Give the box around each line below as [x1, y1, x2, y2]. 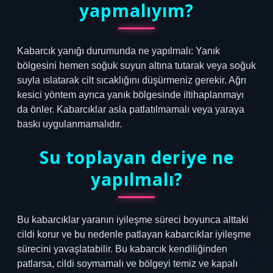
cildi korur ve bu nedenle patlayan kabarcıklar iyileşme [17, 229, 251, 239]
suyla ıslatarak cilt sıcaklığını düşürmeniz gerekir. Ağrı [17, 75, 246, 85]
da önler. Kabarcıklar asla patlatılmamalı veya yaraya [17, 104, 244, 115]
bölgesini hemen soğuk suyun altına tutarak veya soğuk [17, 60, 256, 71]
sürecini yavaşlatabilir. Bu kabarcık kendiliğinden [17, 244, 227, 254]
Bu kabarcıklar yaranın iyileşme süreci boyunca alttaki [17, 214, 249, 225]
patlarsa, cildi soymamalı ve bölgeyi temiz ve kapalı [17, 258, 238, 269]
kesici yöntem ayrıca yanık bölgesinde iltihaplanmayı [17, 90, 244, 100]
